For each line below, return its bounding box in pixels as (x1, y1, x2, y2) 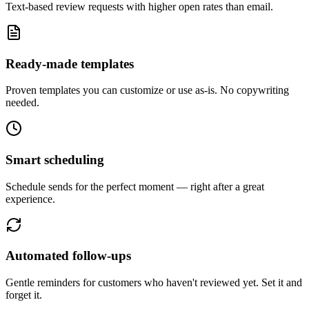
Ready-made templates (6, 56, 134, 71)
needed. (6, 97, 39, 109)
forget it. (6, 289, 42, 301)
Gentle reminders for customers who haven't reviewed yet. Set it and (6, 277, 302, 289)
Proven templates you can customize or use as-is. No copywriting (6, 84, 289, 97)
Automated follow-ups (6, 248, 131, 263)
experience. (6, 192, 55, 205)
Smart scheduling (6, 152, 104, 167)
